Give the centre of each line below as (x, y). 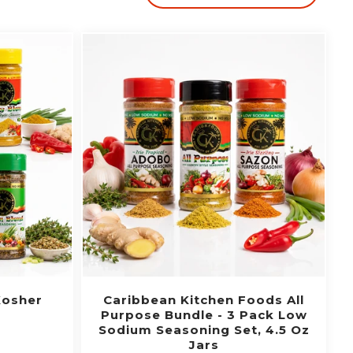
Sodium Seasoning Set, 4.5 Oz (204, 329)
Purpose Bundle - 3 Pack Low (204, 314)
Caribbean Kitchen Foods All (204, 299)
